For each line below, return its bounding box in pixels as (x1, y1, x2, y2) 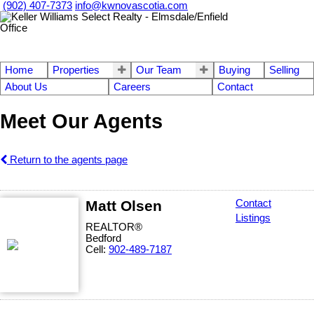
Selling (269, 64, 300, 76)
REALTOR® (86, 221, 142, 233)
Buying (218, 64, 250, 76)
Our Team (136, 64, 182, 76)
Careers (114, 81, 151, 93)
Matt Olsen (86, 197, 162, 214)
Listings (235, 212, 271, 224)
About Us (5, 81, 48, 93)
